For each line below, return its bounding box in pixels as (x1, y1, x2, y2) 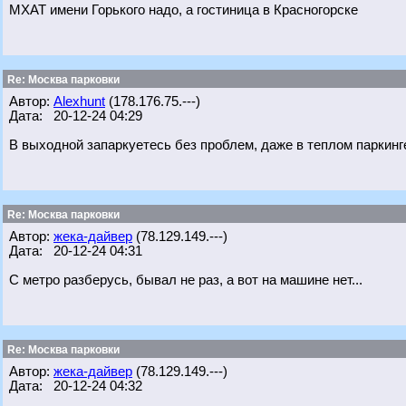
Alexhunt (53, 94, 105, 109)
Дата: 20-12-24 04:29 (9, 109, 142, 123)
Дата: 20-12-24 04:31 (9, 244, 142, 258)
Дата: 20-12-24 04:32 (9, 379, 142, 393)
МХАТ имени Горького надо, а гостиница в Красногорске (9, 3, 358, 17)
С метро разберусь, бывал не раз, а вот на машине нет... (9, 273, 362, 287)
